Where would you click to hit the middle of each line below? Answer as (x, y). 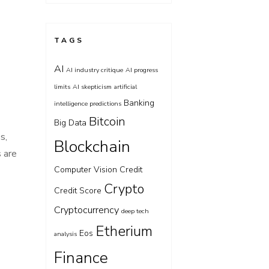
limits (62, 87)
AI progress (142, 70)
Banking (139, 103)
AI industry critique (95, 70)
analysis (65, 234)
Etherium (124, 231)
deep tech (135, 211)
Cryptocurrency (86, 210)
